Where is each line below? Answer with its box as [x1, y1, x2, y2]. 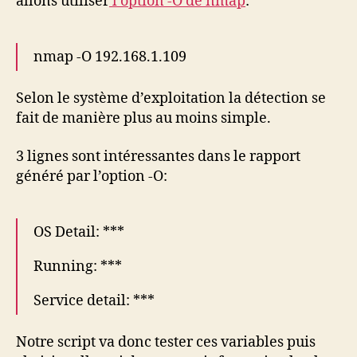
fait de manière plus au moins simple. [16, 109, 271, 127]
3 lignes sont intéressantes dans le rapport [16, 147, 300, 166]
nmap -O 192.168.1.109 [33, 47, 186, 66]
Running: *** [33, 257, 122, 276]
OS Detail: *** [33, 222, 124, 241]
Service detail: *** [33, 291, 155, 310]
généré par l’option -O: [16, 167, 167, 186]
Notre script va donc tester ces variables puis [16, 333, 316, 351]
